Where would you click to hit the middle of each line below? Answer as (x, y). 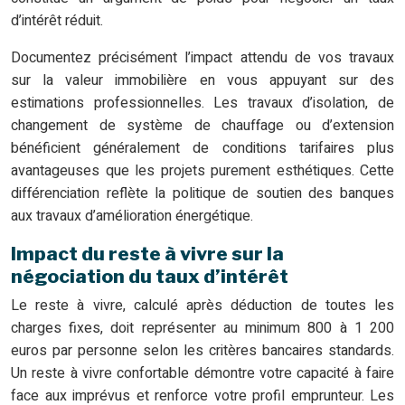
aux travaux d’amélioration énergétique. (132, 217)
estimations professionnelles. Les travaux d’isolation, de (202, 104)
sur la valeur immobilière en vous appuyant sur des (202, 81)
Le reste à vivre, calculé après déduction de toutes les (202, 306)
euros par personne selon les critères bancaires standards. (202, 351)
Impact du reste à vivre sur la (147, 254)
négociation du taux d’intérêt (150, 277)
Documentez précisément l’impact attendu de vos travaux (202, 58)
